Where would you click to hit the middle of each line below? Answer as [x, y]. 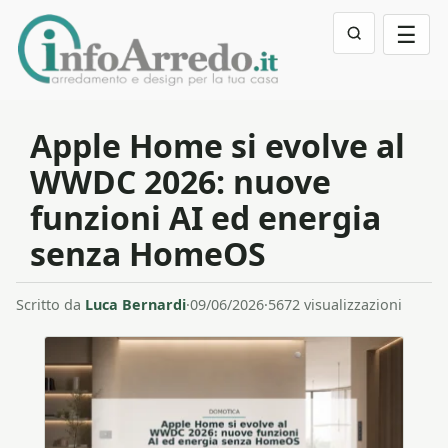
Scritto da [50, 304]
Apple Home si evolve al [217, 145]
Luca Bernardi [135, 304]
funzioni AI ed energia [205, 217]
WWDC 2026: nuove [180, 181]
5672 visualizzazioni [335, 304]
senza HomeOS [148, 253]
